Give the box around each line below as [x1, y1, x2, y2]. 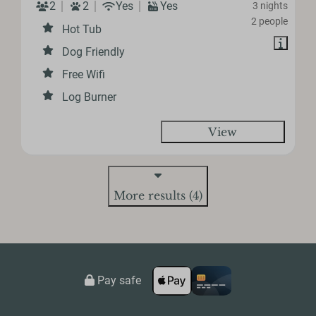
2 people [250, 15, 288, 27]
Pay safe [95, 273, 141, 287]
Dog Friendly [62, 44, 126, 59]
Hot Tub [62, 22, 102, 36]
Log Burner [62, 90, 117, 104]
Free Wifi [62, 67, 106, 81]
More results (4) [114, 188, 202, 202]
